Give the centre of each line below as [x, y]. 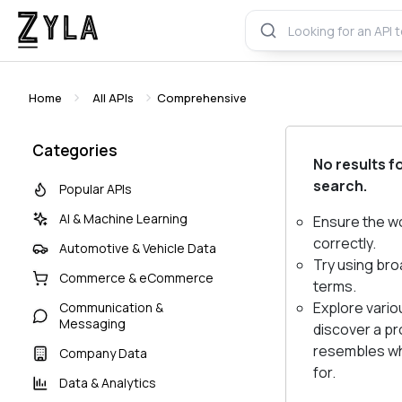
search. [341, 186]
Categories [75, 150]
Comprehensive [202, 98]
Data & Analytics [108, 383]
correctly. [345, 243]
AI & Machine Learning [124, 218]
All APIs [114, 98]
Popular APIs [96, 189]
